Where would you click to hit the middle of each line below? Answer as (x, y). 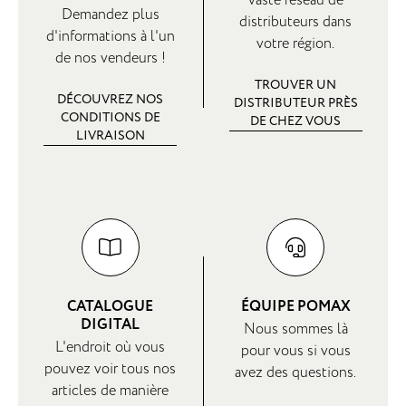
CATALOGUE (111, 306)
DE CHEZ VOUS (296, 121)
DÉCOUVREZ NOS (111, 99)
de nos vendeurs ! (110, 58)
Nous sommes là (295, 329)
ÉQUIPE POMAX (295, 306)
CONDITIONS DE (110, 117)
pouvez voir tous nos (111, 368)
